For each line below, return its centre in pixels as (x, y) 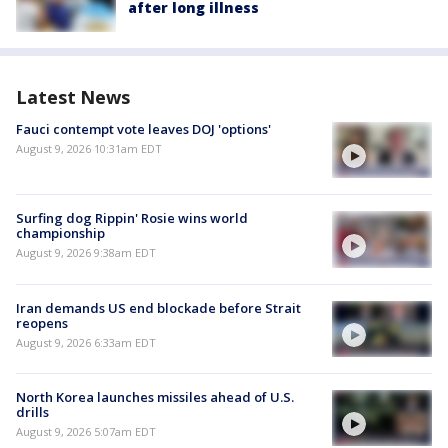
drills (32, 411)
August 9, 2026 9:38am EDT (86, 253)
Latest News (73, 97)
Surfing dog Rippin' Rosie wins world (132, 218)
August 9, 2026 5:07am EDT (86, 431)
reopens (42, 322)
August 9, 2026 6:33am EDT (86, 342)
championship (60, 233)
